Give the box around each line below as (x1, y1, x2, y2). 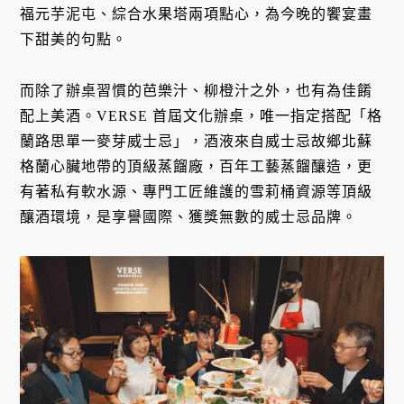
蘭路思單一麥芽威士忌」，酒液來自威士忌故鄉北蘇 (20, 133, 373, 150)
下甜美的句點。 (20, 32, 128, 48)
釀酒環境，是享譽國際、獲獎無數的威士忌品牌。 (20, 209, 358, 225)
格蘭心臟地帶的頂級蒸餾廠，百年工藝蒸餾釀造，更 (20, 159, 373, 175)
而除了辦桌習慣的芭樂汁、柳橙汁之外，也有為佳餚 (20, 83, 373, 99)
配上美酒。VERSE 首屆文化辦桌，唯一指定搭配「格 (20, 108, 383, 124)
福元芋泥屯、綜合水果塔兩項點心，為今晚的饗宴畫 (20, 6, 373, 23)
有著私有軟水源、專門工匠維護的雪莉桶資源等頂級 (20, 184, 373, 200)
